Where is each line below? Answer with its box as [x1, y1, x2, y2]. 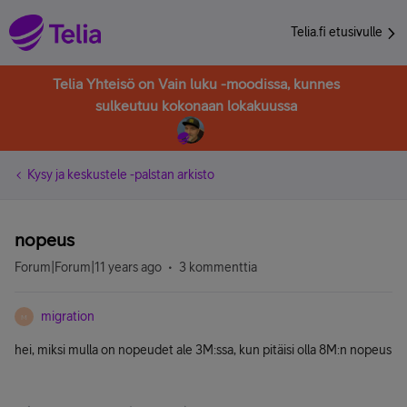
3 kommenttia [179, 260, 257, 274]
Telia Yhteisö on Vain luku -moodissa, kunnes [53, 75, 340, 92]
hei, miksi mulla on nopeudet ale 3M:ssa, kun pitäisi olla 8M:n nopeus [15, 342, 392, 357]
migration [41, 309, 94, 323]
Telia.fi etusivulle [291, 25, 385, 39]
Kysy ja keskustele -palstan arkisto [27, 167, 214, 182]
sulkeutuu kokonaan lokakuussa [95, 97, 297, 114]
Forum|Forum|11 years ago [15, 260, 162, 274]
